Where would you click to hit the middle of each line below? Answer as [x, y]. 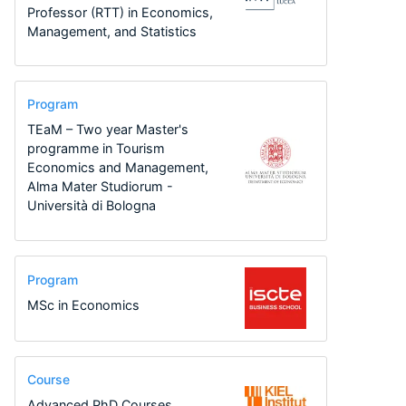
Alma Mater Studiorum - [100, 187]
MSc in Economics [83, 305]
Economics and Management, [117, 168]
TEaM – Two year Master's [107, 130]
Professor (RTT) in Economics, [120, 12]
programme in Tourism [96, 149]
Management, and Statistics [111, 31]
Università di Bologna [91, 206]
